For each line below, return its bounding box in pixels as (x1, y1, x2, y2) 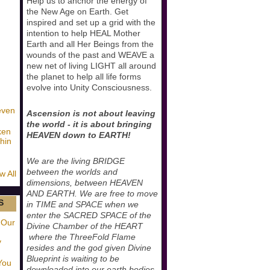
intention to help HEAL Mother (27, 28, 140, 38)
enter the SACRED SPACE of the (27, 210, 151, 220)
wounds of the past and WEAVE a (27, 49, 154, 60)
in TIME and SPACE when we (27, 199, 139, 209)
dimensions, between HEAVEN (27, 177, 143, 187)
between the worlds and (27, 166, 118, 177)
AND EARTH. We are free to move (27, 188, 158, 198)
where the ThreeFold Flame (27, 231, 136, 242)
